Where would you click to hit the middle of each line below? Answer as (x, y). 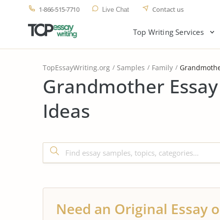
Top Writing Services (168, 32)
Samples (131, 68)
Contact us (168, 9)
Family (162, 68)
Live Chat (116, 10)
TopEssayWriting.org (76, 68)
